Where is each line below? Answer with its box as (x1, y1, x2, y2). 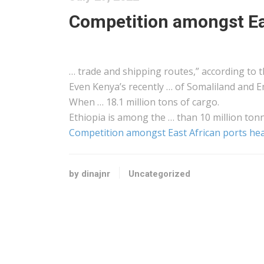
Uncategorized (128, 169, 190, 179)
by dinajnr (69, 169, 110, 179)
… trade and (69, 65, 123, 78)
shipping (123, 65, 161, 78)
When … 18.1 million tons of (69, 95, 192, 108)
